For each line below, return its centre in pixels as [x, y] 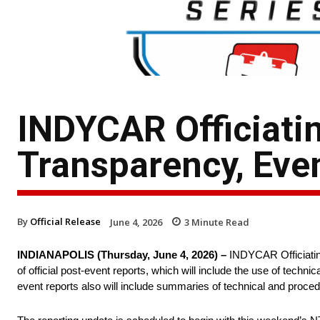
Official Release [65, 221]
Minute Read [219, 222]
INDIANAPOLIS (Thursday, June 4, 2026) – [122, 255]
